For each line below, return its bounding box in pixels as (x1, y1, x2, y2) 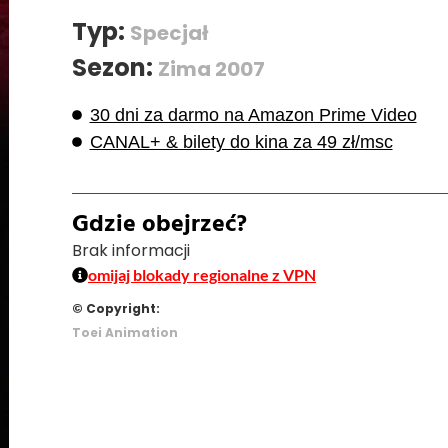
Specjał (130, 18, 208, 47)
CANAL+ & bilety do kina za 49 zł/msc (89, 131, 393, 152)
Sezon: (72, 50, 158, 84)
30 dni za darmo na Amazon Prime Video (89, 104, 417, 125)
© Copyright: (72, 299, 160, 317)
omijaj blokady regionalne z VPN (88, 264, 316, 284)
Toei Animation (72, 323, 178, 341)
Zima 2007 (158, 54, 265, 83)
